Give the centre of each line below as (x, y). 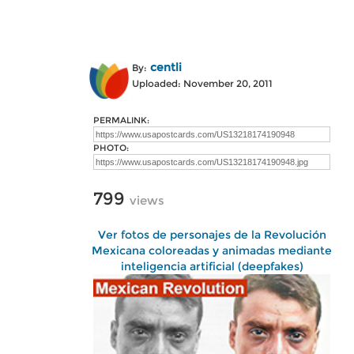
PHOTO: (111, 148)
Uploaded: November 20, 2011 (202, 83)
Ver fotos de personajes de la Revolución (212, 235)
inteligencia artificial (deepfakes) (212, 266)
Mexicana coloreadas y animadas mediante (212, 250)
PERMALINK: (121, 120)
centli (166, 67)
